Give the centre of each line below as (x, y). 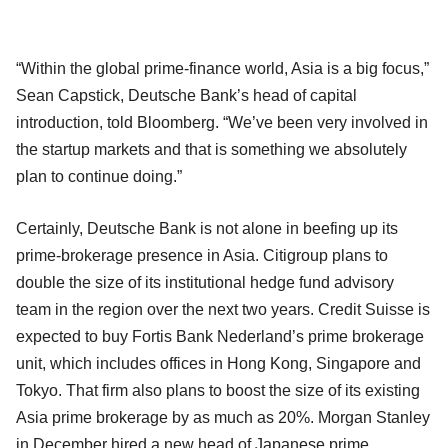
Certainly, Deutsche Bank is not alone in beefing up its (207, 228)
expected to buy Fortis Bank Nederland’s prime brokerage (220, 336)
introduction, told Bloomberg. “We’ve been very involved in (222, 122)
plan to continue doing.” (99, 176)
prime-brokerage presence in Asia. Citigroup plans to (202, 255)
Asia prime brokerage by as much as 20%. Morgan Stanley (223, 417)
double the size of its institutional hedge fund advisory (205, 282)
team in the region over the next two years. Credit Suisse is (223, 309)
